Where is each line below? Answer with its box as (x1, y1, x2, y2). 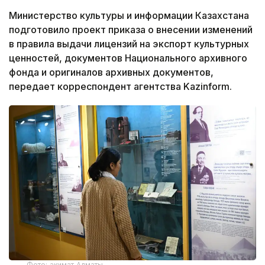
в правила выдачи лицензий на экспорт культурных (9, 38, 249, 50)
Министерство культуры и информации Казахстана (9, 9, 249, 22)
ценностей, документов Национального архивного (9, 52, 247, 64)
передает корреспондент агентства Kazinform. (9, 80, 232, 93)
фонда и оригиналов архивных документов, (9, 66, 214, 79)
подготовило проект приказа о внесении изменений (9, 24, 253, 36)
